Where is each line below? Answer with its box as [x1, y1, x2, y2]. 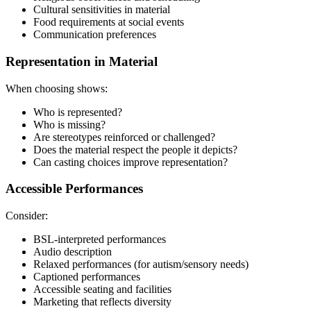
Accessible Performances [6, 181, 143, 196]
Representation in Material [6, 53, 158, 69]
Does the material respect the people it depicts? [33, 143, 237, 155]
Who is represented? [33, 106, 122, 118]
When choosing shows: [6, 82, 108, 94]
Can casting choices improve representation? [33, 155, 228, 168]
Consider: [6, 209, 48, 221]
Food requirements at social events [33, 16, 184, 28]
